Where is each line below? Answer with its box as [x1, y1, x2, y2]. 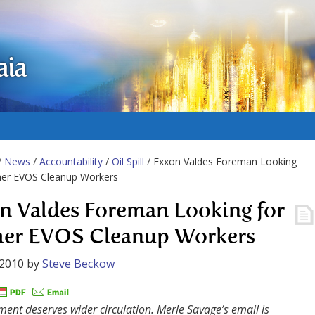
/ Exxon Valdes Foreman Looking [144, 155, 297, 168]
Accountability [39, 155, 103, 168]
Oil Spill [112, 155, 144, 168]
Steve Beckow [42, 256, 115, 271]
